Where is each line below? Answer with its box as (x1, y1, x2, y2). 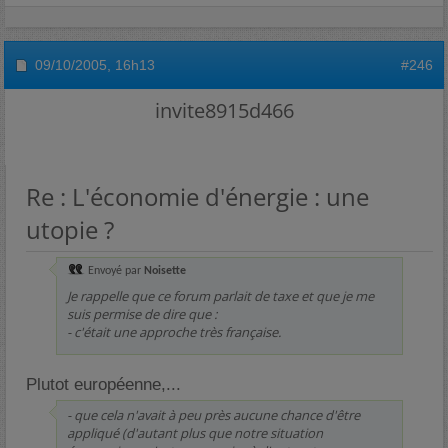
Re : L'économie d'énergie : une (26, 180, 369, 213)
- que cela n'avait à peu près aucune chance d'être (67, 406, 360, 424)
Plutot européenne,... (26, 375, 181, 394)
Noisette (144, 265, 186, 277)
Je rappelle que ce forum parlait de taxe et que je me (67, 287, 374, 305)
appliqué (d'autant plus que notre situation (67, 424, 323, 442)
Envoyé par (85, 265, 144, 277)
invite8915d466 (154, 97, 294, 124)
